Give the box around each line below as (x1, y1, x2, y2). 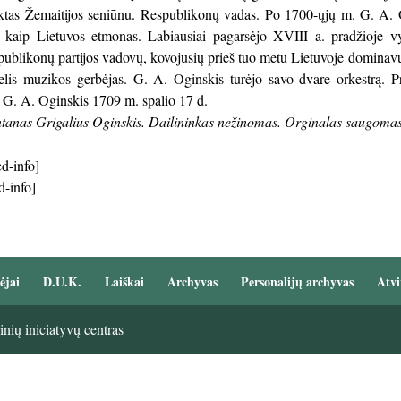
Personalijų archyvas (240, 272, 354, 292)
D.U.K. (42, 272, 81, 292)
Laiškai (104, 272, 144, 292)
